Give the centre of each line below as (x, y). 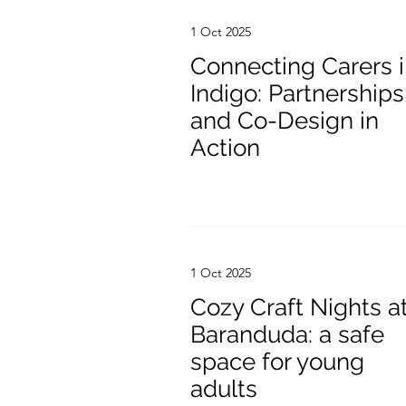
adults (224, 389)
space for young (277, 362)
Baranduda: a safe (287, 334)
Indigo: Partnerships (297, 93)
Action (225, 148)
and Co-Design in (285, 121)
